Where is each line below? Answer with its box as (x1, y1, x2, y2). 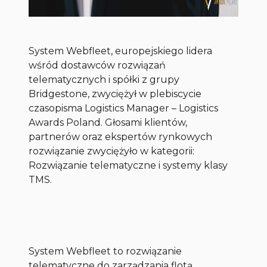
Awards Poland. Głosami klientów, (29, 117, 188, 129)
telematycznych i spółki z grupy (29, 74, 180, 86)
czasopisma (29, 103, 85, 114)
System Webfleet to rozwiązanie (29, 246, 182, 257)
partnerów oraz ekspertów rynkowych (29, 131, 213, 143)
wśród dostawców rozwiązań (29, 60, 166, 72)
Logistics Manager (85, 103, 170, 114)
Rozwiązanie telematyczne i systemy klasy (29, 160, 228, 172)
